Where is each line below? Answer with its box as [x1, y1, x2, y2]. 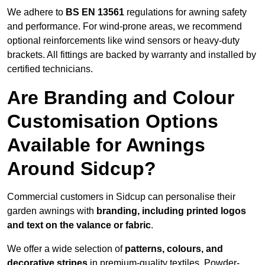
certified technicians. [7, 64, 93, 75]
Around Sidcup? [7, 158, 156, 180]
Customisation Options [7, 111, 218, 132]
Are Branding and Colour [7, 87, 234, 109]
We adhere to [7, 7, 66, 18]
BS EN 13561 [66, 7, 124, 18]
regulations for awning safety [124, 7, 247, 18]
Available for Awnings [7, 134, 205, 156]
